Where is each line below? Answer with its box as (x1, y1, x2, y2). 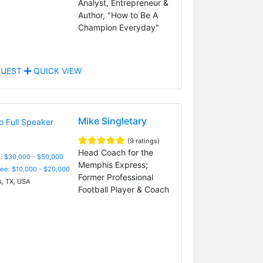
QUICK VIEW (31, 65, 82, 76)
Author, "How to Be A (77, 9, 158, 20)
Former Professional (77, 171, 153, 182)
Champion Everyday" (77, 22, 159, 32)
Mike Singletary (77, 114, 147, 127)
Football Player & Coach (77, 184, 169, 194)
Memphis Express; (77, 159, 148, 170)
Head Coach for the (77, 147, 153, 157)
